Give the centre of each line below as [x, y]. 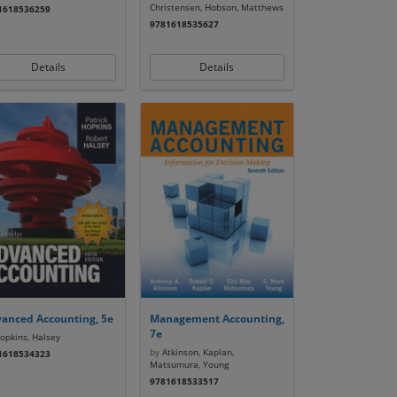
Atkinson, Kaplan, [196, 352]
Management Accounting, [217, 319]
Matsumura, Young [189, 364]
